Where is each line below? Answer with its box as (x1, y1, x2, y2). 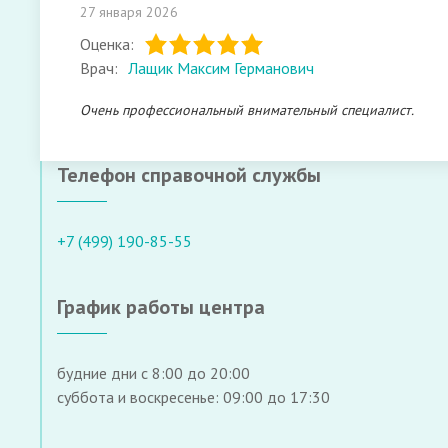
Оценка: (80, 34, 134, 54)
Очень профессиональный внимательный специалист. (80, 101, 414, 119)
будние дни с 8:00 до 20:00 (57, 363, 250, 383)
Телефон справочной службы (57, 162, 321, 188)
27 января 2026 (80, 3, 178, 21)
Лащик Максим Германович (128, 58, 314, 78)
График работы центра (57, 294, 265, 320)
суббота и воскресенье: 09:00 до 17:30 (57, 387, 330, 407)
